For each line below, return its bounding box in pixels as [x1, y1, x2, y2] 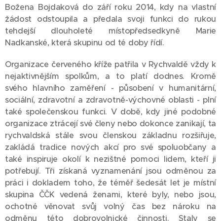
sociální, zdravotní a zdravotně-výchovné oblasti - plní [5, 95, 216, 105]
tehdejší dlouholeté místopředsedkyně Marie [5, 26, 216, 36]
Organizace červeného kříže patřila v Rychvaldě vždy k [5, 59, 216, 70]
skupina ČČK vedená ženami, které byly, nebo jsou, [5, 189, 216, 200]
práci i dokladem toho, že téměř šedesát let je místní [5, 178, 216, 188]
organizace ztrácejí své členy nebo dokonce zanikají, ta [5, 118, 216, 129]
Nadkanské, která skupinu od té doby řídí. [5, 37, 164, 48]
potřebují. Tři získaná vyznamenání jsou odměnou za [5, 166, 216, 176]
